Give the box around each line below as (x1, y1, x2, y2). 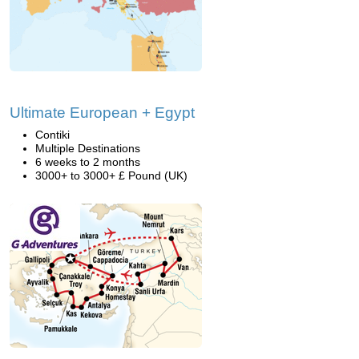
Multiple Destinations (35, 142, 140, 155)
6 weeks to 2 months (35, 155, 140, 168)
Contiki (35, 128, 70, 141)
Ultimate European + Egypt (10, 104, 195, 121)
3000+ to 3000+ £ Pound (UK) (35, 169, 188, 182)
